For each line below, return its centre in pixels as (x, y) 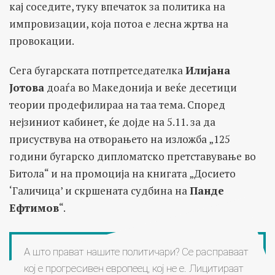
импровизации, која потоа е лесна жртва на (119, 23)
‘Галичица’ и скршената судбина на (99, 190)
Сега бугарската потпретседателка (97, 70)
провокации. (42, 41)
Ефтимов (34, 207)
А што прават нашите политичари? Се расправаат (136, 251)
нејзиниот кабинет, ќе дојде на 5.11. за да (112, 122)
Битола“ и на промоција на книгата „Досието (122, 173)
